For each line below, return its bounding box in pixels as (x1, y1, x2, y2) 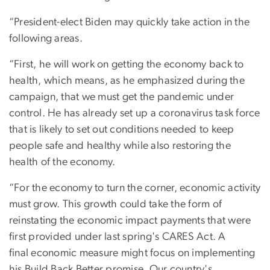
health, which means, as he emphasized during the (9, 75, 245, 87)
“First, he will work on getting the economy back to (9, 59, 244, 71)
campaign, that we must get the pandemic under (9, 92, 234, 103)
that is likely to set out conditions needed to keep (9, 124, 234, 136)
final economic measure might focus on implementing (9, 248, 256, 259)
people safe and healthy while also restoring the (9, 140, 231, 152)
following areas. (9, 33, 83, 45)
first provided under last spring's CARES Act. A (9, 231, 226, 243)
